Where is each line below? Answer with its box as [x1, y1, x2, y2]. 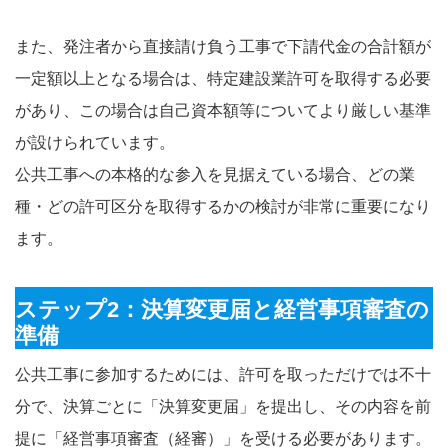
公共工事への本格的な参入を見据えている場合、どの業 [15, 165, 415, 183]
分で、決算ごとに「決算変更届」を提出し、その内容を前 [15, 397, 431, 415]
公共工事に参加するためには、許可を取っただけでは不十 [15, 365, 431, 383]
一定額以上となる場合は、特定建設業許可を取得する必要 [15, 69, 431, 87]
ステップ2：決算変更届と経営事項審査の [15, 296, 429, 322]
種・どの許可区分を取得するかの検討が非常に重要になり [15, 197, 431, 215]
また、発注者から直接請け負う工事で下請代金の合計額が [15, 37, 431, 55]
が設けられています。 [15, 133, 175, 151]
